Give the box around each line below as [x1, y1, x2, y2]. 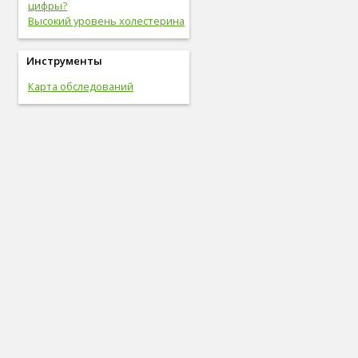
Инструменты [26, 54, 102, 68]
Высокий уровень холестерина [28, 14, 185, 28]
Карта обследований [28, 79, 133, 93]
